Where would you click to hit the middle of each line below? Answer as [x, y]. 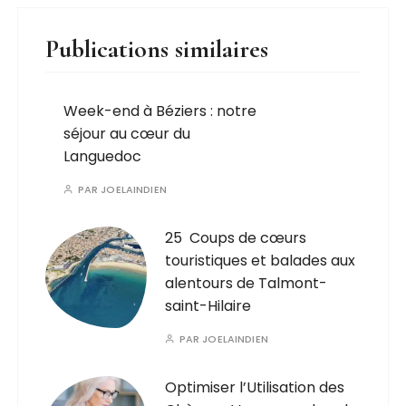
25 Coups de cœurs [236, 238]
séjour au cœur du [127, 134]
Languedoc [103, 157]
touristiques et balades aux [261, 261]
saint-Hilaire [208, 306]
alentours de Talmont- [246, 284]
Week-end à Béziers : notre [160, 111]
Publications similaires [157, 49]
